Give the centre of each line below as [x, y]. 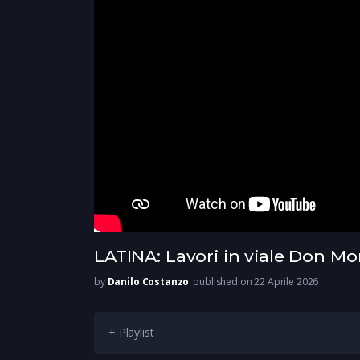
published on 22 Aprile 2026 [256, 282]
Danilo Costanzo [148, 282]
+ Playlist [131, 333]
